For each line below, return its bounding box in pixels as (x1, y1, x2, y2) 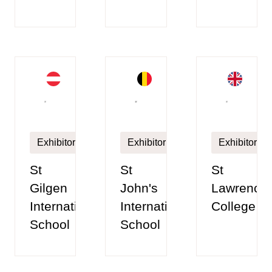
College (211, 199, 256, 214)
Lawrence (211, 181, 268, 195)
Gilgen (30, 181, 67, 195)
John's (120, 181, 158, 195)
